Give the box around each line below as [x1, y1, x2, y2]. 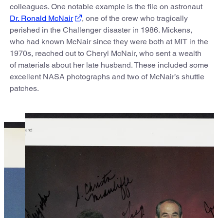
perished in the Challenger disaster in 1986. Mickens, [10, 25, 192, 35]
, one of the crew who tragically [82, 13, 188, 23]
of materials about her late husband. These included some [10, 60, 208, 70]
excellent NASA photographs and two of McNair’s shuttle [10, 72, 204, 81]
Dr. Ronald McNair [10, 13, 73, 23]
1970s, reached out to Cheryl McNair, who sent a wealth [10, 48, 201, 58]
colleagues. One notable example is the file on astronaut [10, 1, 202, 11]
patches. [10, 83, 39, 93]
